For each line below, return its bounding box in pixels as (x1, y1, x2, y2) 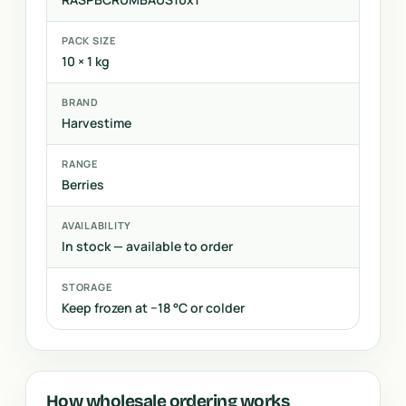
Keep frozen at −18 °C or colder (62, 299, 245, 316)
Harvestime (62, 114, 131, 131)
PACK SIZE (62, 34, 116, 47)
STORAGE (62, 280, 112, 294)
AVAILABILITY (62, 218, 132, 232)
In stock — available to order (62, 237, 233, 255)
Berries (62, 176, 104, 193)
